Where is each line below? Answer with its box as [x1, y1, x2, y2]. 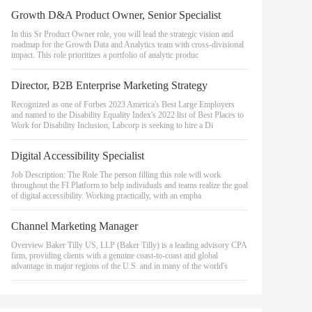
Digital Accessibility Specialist [11, 150, 144, 162]
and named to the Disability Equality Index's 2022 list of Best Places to [11, 110, 244, 120]
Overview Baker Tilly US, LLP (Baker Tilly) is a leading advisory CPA [11, 240, 247, 250]
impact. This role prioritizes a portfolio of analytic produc [11, 50, 198, 60]
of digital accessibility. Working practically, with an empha [11, 191, 201, 201]
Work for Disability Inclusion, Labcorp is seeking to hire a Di [11, 120, 213, 130]
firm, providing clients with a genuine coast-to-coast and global [11, 251, 218, 260]
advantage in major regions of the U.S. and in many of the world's [11, 261, 228, 271]
